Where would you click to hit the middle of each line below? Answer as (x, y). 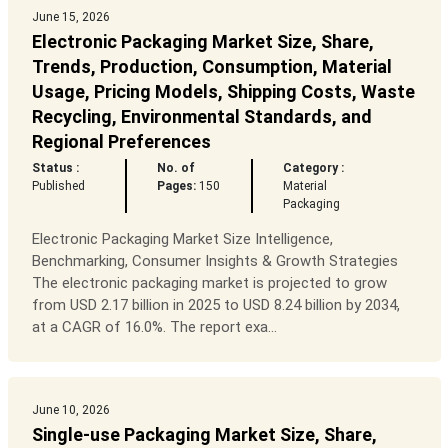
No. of (175, 168)
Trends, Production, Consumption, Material (211, 67)
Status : (55, 168)
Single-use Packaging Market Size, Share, (204, 435)
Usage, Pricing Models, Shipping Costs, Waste (223, 92)
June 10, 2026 (70, 410)
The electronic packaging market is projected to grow (209, 283)
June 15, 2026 (70, 17)
